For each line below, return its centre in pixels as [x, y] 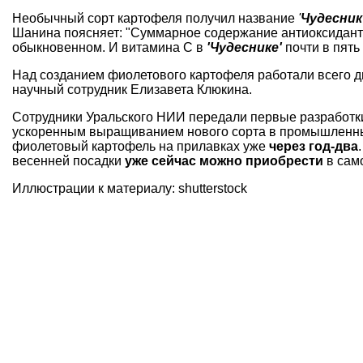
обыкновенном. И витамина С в [108, 47]
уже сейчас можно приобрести [224, 160]
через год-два [314, 146]
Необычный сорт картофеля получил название [155, 18]
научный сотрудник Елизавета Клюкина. [132, 89]
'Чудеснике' [244, 47]
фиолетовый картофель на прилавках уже [141, 146]
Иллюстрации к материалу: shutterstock [130, 188]
